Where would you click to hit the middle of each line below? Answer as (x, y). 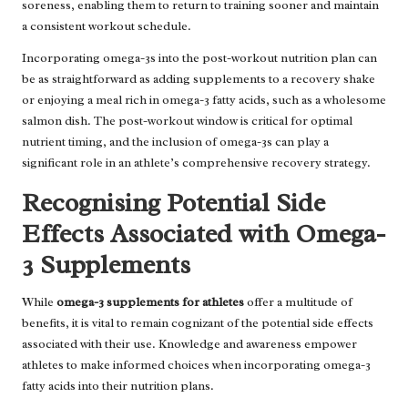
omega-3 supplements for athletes (150, 301)
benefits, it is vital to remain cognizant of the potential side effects (198, 322)
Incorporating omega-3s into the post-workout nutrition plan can (199, 57)
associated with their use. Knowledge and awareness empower (189, 343)
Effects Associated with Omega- (204, 233)
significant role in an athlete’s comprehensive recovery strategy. (196, 162)
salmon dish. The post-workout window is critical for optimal (187, 120)
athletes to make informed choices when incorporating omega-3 (196, 364)
